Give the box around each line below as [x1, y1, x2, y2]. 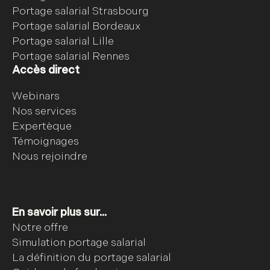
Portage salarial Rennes [12, 50, 130, 63]
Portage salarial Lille [12, 35, 114, 48]
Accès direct [12, 64, 80, 77]
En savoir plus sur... [12, 206, 107, 219]
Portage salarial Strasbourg [12, 5, 149, 18]
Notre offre [12, 221, 68, 234]
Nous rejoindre [12, 150, 87, 163]
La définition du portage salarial [12, 251, 171, 265]
